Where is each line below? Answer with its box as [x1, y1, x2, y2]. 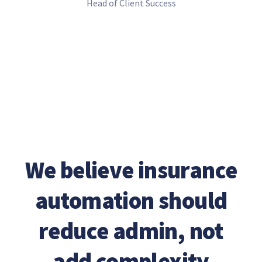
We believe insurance [25, 155, 237, 185]
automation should [35, 185, 227, 215]
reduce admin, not [39, 216, 223, 246]
